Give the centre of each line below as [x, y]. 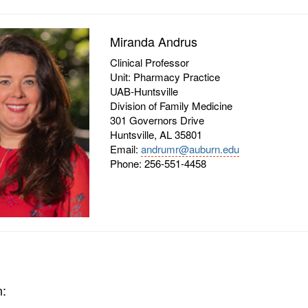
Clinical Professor [150, 62]
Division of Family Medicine [172, 105]
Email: [126, 148]
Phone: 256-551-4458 [158, 163]
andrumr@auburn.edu [190, 148]
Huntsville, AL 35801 [156, 134]
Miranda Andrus [154, 41]
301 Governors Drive [157, 120]
